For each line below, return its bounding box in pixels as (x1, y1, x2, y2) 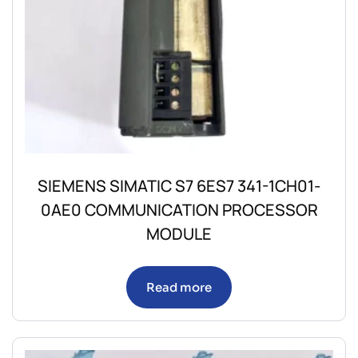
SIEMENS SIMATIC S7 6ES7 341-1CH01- (38, 174, 320, 197)
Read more (146, 279, 212, 295)
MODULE (146, 222, 212, 245)
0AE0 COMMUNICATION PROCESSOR (40, 198, 318, 221)
